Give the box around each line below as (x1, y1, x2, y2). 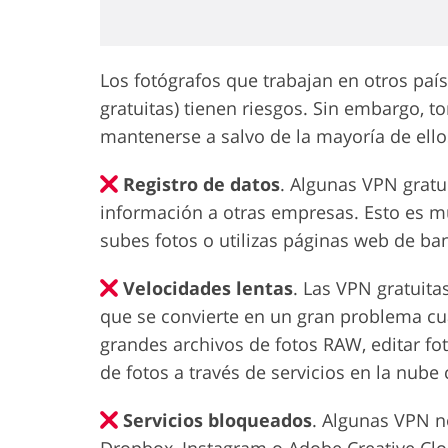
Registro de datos (123, 171, 280, 196)
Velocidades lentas (123, 275, 293, 300)
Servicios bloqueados (123, 407, 312, 432)
